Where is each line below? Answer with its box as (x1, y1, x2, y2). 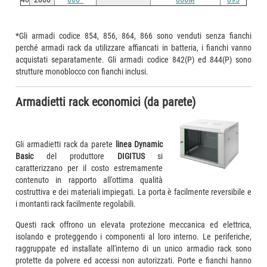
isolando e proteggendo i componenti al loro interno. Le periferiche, (15, 231, 252, 241)
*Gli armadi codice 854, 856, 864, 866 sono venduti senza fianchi (15, 30, 252, 41)
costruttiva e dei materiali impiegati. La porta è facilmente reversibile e (15, 187, 252, 197)
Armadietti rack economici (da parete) (15, 95, 196, 109)
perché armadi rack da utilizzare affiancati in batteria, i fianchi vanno (15, 42, 252, 52)
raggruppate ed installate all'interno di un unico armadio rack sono (15, 243, 252, 253)
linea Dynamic (115, 139, 163, 149)
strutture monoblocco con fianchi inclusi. (15, 66, 149, 76)
